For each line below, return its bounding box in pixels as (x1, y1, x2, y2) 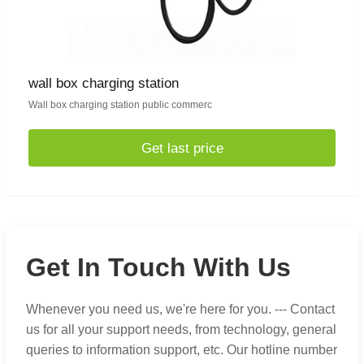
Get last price (141, 140, 223, 156)
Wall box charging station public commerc (28, 99, 212, 111)
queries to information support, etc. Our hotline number (26, 343, 337, 357)
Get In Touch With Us (26, 253, 291, 283)
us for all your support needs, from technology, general (26, 323, 336, 337)
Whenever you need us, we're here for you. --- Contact (26, 302, 335, 317)
